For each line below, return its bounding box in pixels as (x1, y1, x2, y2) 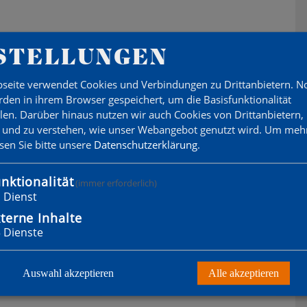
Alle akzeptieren (208, 267, 279, 279)
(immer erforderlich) (75, 176, 158, 189)
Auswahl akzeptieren (23, 267, 114, 279)
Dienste (3, 224, 43, 240)
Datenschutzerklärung (94, 137, 197, 151)
